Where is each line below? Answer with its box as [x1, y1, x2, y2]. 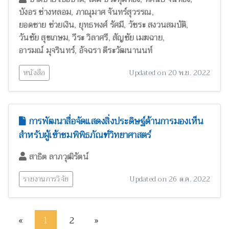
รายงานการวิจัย [24, 173, 68, 186]
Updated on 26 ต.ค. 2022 [129, 173, 210, 185]
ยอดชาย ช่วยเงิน [19, 18, 75, 33]
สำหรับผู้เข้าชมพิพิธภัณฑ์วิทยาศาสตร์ [19, 127, 152, 144]
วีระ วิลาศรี [72, 31, 108, 45]
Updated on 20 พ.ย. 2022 [129, 66, 210, 79]
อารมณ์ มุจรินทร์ [19, 43, 75, 58]
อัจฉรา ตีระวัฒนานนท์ [79, 43, 153, 58]
